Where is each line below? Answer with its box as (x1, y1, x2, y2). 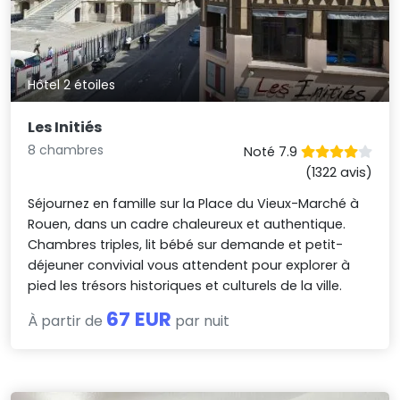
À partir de (28, 310, 107, 331)
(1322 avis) (304, 162, 372, 181)
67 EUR (106, 304, 172, 333)
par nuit (171, 310, 230, 331)
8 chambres (28, 140, 104, 159)
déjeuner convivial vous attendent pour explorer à (28, 255, 351, 274)
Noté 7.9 (243, 142, 301, 161)
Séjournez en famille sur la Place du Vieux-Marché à (28, 194, 360, 212)
